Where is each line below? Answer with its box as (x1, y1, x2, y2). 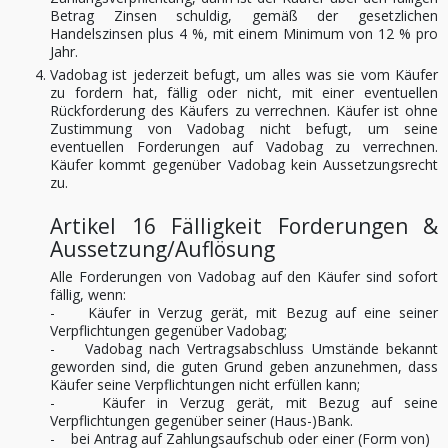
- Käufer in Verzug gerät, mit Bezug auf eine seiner (50, 303, 438, 322)
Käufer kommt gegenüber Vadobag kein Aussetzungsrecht (50, 155, 438, 174)
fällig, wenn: (50, 285, 126, 304)
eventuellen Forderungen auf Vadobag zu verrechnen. (50, 137, 438, 156)
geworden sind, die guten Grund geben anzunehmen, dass (50, 357, 438, 376)
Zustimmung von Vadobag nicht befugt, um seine (50, 119, 438, 138)
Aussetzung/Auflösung (50, 235, 275, 263)
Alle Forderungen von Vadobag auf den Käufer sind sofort (50, 267, 438, 286)
